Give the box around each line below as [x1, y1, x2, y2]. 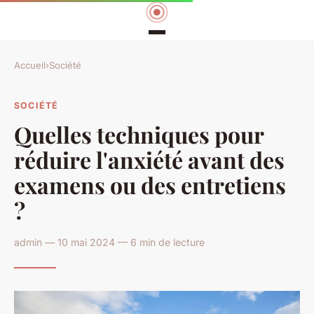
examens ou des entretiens [14, 169, 286, 200]
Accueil [14, 60, 46, 71]
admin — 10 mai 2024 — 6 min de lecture [14, 235, 205, 248]
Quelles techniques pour [14, 118, 264, 149]
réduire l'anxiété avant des [14, 144, 285, 175]
